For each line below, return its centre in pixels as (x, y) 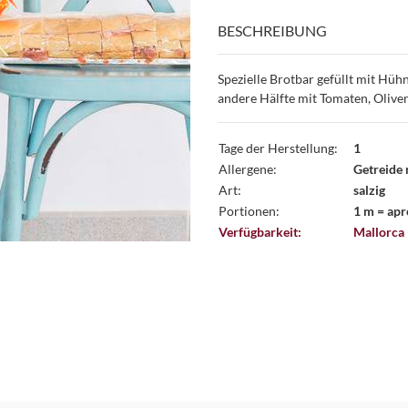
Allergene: (248, 168)
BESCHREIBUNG (272, 30)
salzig (369, 189)
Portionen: (249, 210)
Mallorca (379, 231)
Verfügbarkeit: (260, 231)
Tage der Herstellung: (278, 148)
